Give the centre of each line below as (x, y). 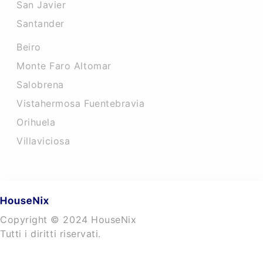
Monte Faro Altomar (64, 66)
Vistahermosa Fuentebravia (81, 103)
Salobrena (40, 85)
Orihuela (36, 122)
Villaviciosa (43, 141)
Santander (41, 23)
